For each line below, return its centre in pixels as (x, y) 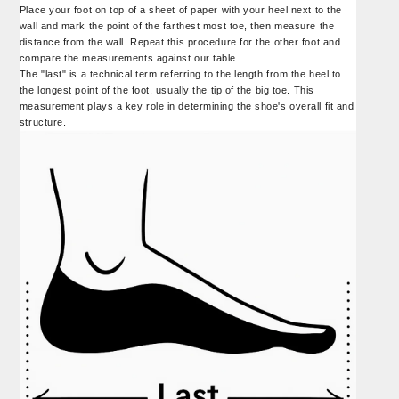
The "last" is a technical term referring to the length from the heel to (180, 73)
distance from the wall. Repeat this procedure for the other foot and (180, 41)
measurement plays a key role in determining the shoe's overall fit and (187, 106)
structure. (43, 122)
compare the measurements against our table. (129, 57)
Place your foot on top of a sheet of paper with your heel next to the (180, 9)
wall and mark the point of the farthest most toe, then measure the (177, 25)
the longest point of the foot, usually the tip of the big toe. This (167, 90)
